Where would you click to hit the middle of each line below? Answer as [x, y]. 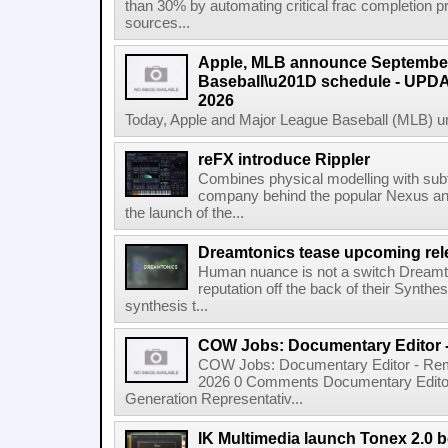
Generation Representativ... [214, 399]
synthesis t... [166, 306]
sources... [157, 23]
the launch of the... [184, 213]
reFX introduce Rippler [284, 159]
